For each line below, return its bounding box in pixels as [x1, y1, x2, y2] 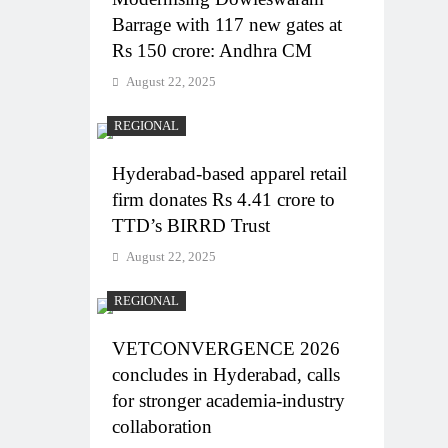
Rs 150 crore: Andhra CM [112, 39, 312, 61]
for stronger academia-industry [112, 389, 345, 411]
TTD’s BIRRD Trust [112, 214, 270, 236]
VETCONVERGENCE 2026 [112, 337, 340, 359]
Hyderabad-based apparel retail [112, 162, 347, 184]
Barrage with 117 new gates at [112, 13, 342, 35]
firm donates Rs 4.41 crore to [112, 188, 335, 210]
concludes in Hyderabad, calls [112, 363, 340, 385]
